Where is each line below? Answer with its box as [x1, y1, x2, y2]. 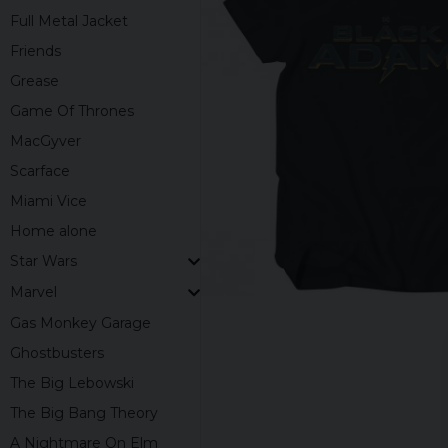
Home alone [10, 221, 97, 240]
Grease [10, 71, 59, 90]
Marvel [10, 282, 57, 301]
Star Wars [10, 251, 77, 270]
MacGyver [10, 131, 81, 150]
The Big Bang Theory [10, 404, 158, 423]
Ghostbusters [10, 344, 104, 363]
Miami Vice [10, 191, 87, 210]
